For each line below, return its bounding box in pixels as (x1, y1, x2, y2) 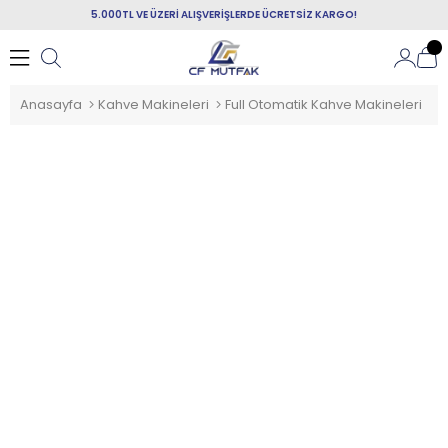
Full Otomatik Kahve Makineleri (225, 95, 422, 114)
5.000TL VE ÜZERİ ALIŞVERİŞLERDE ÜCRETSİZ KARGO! (91, 7, 357, 22)
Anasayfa (20, 95, 82, 114)
